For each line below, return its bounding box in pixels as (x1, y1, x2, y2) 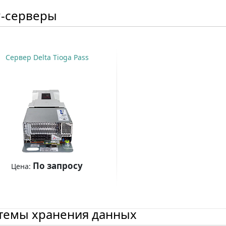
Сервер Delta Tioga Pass (5, 52, 89, 63)
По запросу (33, 160, 83, 172)
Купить (30, 186, 55, 196)
